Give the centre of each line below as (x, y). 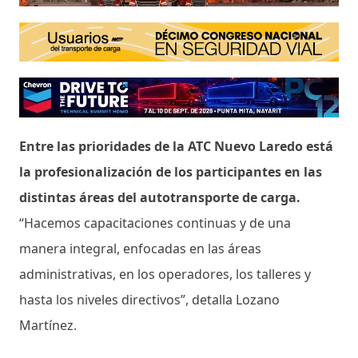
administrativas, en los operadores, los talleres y (165, 274)
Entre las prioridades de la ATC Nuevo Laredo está (176, 146)
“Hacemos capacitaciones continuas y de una (155, 223)
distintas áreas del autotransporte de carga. (160, 197)
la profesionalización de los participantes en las (171, 171)
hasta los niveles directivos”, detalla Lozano (149, 299)
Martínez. (50, 325)
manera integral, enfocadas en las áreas (140, 248)
